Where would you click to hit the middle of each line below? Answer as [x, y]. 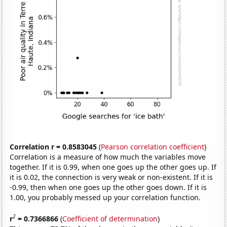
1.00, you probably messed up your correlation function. [105, 198]
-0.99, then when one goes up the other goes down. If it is [108, 187]
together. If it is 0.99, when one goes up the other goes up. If [113, 167]
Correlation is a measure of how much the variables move [108, 157]
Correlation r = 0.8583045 [53, 147]
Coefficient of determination [110, 218]
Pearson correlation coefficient [153, 147]
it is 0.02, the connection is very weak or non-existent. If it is [111, 177]
